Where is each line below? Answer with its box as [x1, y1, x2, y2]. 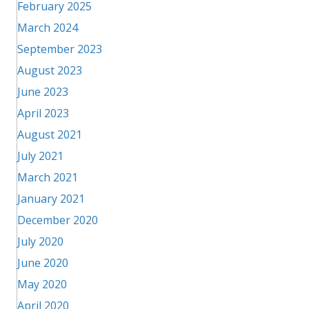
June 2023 [17, 84, 68, 99]
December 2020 [17, 212, 98, 228]
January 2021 [17, 191, 85, 206]
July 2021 [17, 148, 63, 163]
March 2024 [17, 20, 78, 35]
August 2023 [17, 63, 82, 78]
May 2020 [17, 277, 67, 292]
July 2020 [17, 234, 63, 249]
